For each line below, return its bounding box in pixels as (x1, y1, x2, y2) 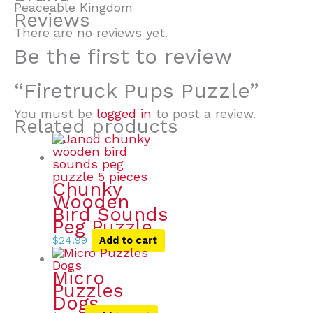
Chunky (52, 178, 122, 201)
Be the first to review (14, 44, 231, 69)
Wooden (52, 191, 129, 214)
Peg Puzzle (52, 216, 152, 239)
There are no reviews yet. (14, 25, 168, 41)
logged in (96, 106, 152, 122)
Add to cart (99, 234, 157, 247)
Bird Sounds (52, 203, 168, 226)
